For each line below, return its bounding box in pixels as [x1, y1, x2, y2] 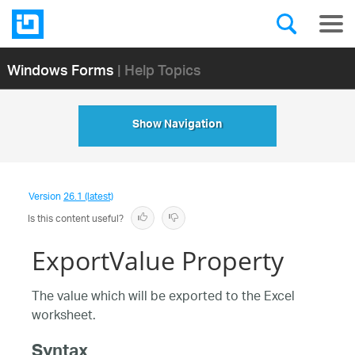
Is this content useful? [28, 208, 124, 230]
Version [29, 186, 63, 208]
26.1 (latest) [63, 186, 113, 208]
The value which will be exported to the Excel [32, 284, 295, 311]
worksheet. [32, 303, 96, 330]
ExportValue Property [32, 243, 284, 277]
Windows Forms [6, 51, 114, 87]
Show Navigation [132, 115, 223, 137]
